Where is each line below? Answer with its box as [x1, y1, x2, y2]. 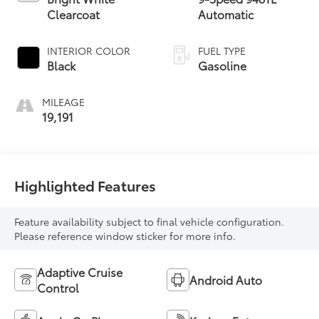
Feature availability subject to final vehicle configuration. [14, 214, 285, 229]
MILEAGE [42, 94, 85, 109]
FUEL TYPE [198, 43, 246, 58]
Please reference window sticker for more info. [14, 229, 236, 244]
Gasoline [198, 56, 246, 73]
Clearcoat [47, 5, 100, 22]
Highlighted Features [14, 174, 157, 195]
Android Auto [189, 271, 262, 288]
